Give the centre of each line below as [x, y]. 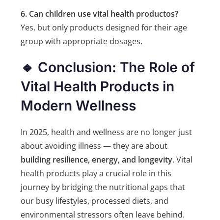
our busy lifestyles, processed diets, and [95, 201]
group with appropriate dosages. [82, 41]
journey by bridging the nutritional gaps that [103, 187]
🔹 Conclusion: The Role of [108, 68]
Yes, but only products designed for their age [104, 28]
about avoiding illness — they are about [94, 146]
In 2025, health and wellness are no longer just [107, 132]
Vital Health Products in [98, 87]
